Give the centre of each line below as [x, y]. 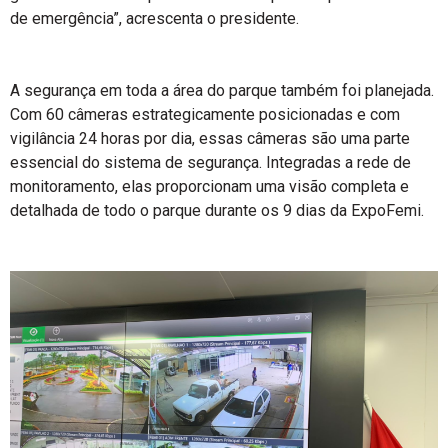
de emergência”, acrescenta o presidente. [154, 18]
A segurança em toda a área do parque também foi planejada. [222, 90]
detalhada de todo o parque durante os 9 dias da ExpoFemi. [217, 210]
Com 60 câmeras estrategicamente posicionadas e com [205, 114]
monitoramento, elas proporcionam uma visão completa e [209, 186]
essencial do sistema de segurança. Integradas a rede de [210, 162]
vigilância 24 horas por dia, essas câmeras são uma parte [210, 138]
